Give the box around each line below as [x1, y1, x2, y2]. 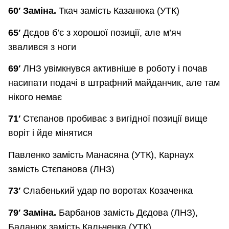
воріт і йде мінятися [8, 128, 93, 139]
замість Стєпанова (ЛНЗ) [8, 164, 114, 174]
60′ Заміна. [8, 6, 59, 16]
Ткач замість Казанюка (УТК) [59, 6, 179, 16]
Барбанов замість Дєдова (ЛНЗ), [59, 207, 198, 218]
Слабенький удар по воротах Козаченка [23, 186, 193, 196]
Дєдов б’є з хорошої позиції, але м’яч [23, 27, 181, 38]
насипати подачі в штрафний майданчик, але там [8, 77, 220, 88]
